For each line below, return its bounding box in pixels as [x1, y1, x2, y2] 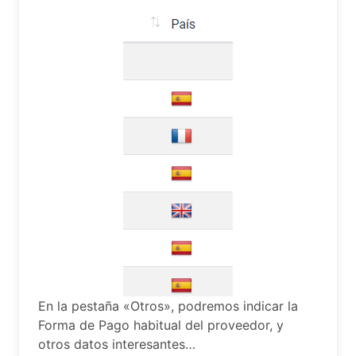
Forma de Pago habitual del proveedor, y [38, 317, 284, 333]
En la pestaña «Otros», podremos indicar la [38, 298, 298, 314]
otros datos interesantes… [38, 336, 195, 352]
